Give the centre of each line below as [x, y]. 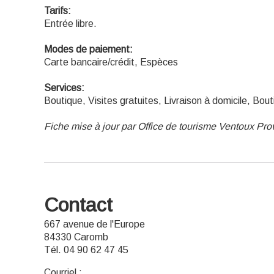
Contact [78, 205]
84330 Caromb [76, 237]
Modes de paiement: [88, 49]
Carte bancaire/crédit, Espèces [111, 62]
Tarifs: [57, 11]
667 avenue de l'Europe [94, 224]
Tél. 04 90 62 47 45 [86, 250]
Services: [64, 88]
